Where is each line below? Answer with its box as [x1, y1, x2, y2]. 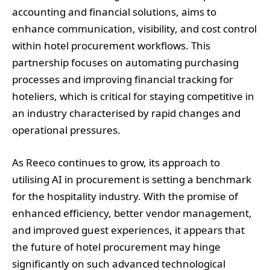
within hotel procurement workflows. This [12, 38, 210, 52]
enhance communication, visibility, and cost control [12, 21, 257, 36]
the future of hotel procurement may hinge [12, 239, 221, 254]
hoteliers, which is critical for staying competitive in [12, 89, 254, 103]
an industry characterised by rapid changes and [12, 105, 240, 120]
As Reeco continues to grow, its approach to [12, 155, 220, 169]
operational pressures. [12, 122, 121, 137]
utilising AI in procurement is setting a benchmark [12, 172, 251, 186]
